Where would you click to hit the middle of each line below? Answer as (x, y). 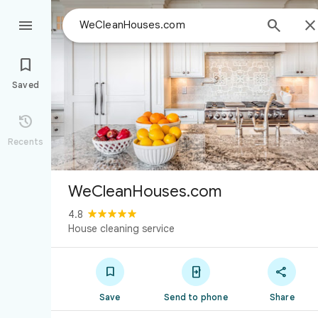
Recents (26, 142)
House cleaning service (121, 229)
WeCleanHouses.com (145, 191)
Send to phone (196, 297)
